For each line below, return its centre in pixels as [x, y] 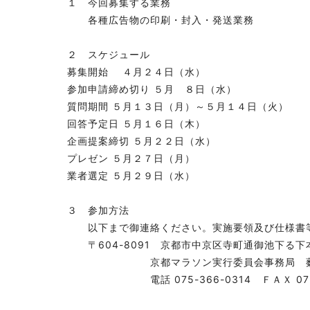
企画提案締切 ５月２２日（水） [142, 141]
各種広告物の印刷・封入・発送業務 [161, 20]
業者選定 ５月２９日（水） [131, 175]
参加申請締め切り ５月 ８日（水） [152, 89]
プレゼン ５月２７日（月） [131, 158]
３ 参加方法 [98, 210]
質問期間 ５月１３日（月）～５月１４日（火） [178, 106]
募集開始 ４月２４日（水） [136, 72]
